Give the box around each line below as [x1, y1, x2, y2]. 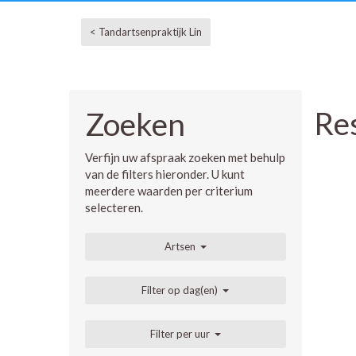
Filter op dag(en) [141, 283, 219, 296]
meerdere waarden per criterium [85, 183, 253, 198]
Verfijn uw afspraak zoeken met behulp [85, 149, 285, 164]
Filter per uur [149, 327, 210, 340]
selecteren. [85, 199, 143, 215]
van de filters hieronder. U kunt [85, 166, 245, 181]
